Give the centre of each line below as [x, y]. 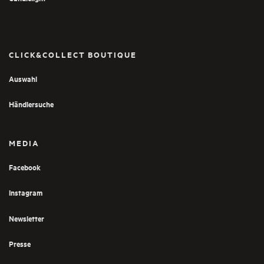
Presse [20, 244]
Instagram [26, 192]
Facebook [25, 167]
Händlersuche [31, 104]
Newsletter [27, 218]
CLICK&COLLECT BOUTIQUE [73, 54]
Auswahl [23, 78]
